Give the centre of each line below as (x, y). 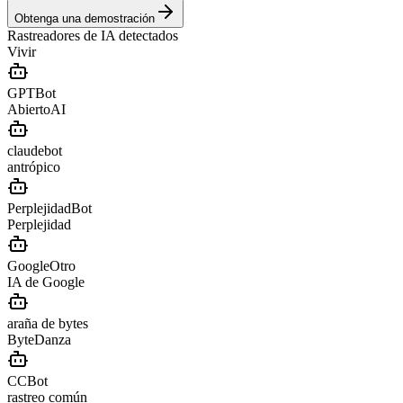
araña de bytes (48, 323)
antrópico (34, 166)
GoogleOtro (41, 265)
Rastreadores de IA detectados (93, 35)
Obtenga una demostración (85, 18)
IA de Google (46, 282)
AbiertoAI (36, 109)
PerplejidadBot (49, 208)
